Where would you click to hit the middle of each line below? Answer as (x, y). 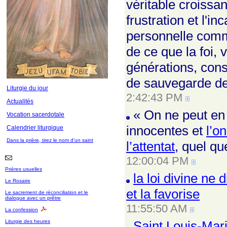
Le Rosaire (18, 181)
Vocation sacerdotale (35, 115)
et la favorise (163, 194)
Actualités (20, 101)
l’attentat (150, 146)
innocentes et (166, 131)
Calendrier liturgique (35, 128)
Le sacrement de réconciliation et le (47, 192)
